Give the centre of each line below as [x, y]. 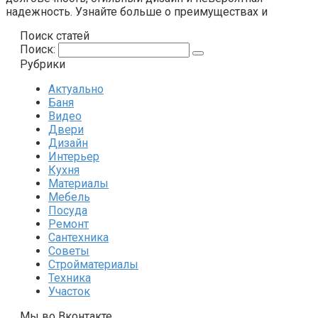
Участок [69, 291]
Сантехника [78, 237]
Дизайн [68, 143]
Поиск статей [55, 35]
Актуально [76, 89]
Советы [69, 251]
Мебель [69, 197]
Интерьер [74, 156]
